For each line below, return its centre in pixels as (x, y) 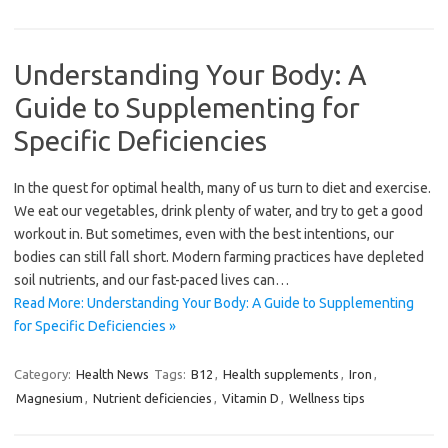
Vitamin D (250, 397)
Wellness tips (327, 397)
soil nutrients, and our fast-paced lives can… (151, 279)
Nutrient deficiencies (152, 397)
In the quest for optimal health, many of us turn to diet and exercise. (222, 187)
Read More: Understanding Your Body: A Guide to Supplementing (214, 302)
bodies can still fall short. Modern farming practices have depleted (219, 256)
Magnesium (49, 397)
